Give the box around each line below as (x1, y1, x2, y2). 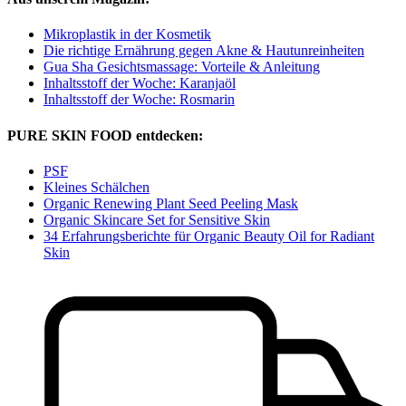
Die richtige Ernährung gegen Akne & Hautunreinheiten (43, 43, 364, 59)
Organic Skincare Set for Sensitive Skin (43, 211, 270, 227)
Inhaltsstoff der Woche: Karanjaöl (43, 75, 236, 92)
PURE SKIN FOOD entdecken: (7, 127, 203, 143)
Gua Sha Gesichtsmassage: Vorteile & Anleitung (43, 59, 320, 75)
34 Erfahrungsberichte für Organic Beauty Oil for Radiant (43, 227, 374, 244)
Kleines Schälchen (43, 179, 150, 195)
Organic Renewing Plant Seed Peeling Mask (43, 195, 298, 211)
